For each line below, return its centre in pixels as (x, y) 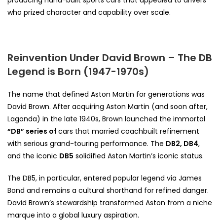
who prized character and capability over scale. (89, 12)
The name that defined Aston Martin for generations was (106, 94)
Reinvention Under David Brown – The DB (110, 57)
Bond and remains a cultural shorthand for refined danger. (108, 190)
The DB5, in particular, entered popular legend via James (105, 178)
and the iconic (33, 156)
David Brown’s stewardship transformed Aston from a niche (110, 203)
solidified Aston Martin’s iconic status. (139, 156)
